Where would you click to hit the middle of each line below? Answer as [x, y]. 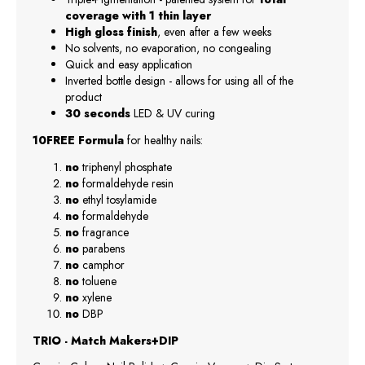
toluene [98, 281]
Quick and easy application [130, 64]
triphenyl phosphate [125, 167]
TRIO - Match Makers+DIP [106, 340]
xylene [95, 297]
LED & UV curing [173, 113]
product [85, 97]
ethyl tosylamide [118, 199]
